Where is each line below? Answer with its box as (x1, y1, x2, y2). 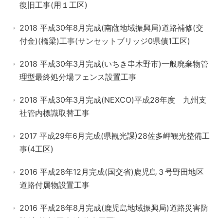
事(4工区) (19, 144, 54, 154)
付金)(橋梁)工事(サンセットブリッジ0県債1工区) (19, 36, 190, 46)
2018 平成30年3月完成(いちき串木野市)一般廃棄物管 (19, 59, 208, 69)
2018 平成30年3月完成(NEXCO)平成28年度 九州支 (19, 95, 206, 105)
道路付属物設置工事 (19, 180, 90, 190)
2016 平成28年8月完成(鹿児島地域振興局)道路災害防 (19, 203, 208, 213)
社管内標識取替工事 (19, 108, 90, 118)
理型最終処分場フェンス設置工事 (19, 72, 136, 82)
